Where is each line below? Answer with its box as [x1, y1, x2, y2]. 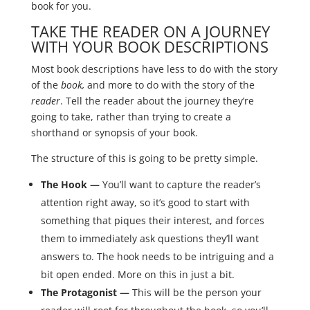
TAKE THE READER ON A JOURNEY [30, 21, 270, 42]
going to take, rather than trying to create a [30, 110, 231, 124]
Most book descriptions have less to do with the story [30, 62, 277, 76]
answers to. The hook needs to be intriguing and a [40, 250, 274, 264]
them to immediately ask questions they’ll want [40, 232, 259, 246]
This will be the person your [129, 286, 262, 300]
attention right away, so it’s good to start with [40, 196, 250, 210]
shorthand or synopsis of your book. [30, 126, 198, 140]
